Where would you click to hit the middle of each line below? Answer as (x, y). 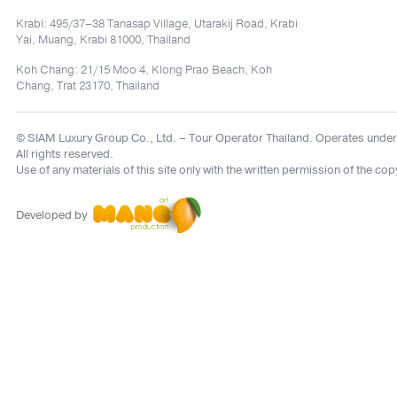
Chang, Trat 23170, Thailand (88, 86)
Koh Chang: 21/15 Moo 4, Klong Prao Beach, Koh (144, 70)
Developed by (53, 215)
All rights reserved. (65, 154)
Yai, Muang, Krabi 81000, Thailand (103, 40)
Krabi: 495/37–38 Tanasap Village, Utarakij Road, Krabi (157, 24)
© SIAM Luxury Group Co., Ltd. (96, 138)
